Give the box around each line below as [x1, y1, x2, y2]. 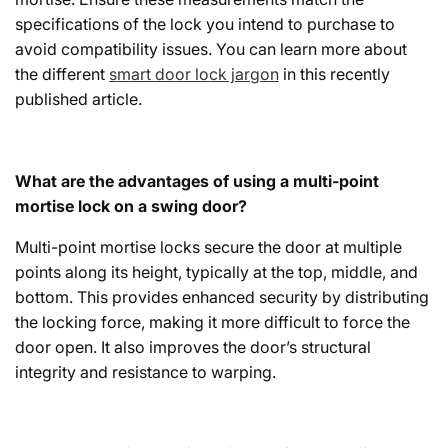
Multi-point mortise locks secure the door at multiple [15, 237, 402, 258]
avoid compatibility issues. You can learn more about [15, 39, 407, 60]
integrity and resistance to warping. [15, 362, 276, 383]
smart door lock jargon [109, 64, 279, 85]
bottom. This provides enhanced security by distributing [15, 287, 429, 308]
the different [15, 64, 109, 85]
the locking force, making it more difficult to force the [15, 312, 410, 333]
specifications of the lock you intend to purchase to [15, 14, 395, 35]
